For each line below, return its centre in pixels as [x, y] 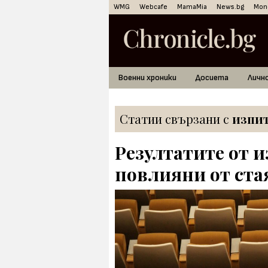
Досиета [212, 77]
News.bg [230, 7]
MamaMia [192, 7]
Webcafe [153, 7]
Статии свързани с [176, 119]
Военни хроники [147, 77]
